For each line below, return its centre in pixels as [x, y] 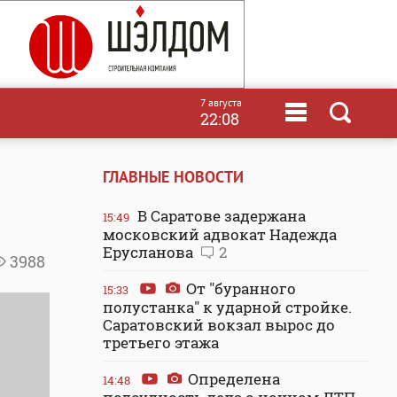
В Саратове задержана [220, 216]
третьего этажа [161, 343]
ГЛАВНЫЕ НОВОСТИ [173, 177]
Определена [232, 379]
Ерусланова [150, 252]
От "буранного [239, 288]
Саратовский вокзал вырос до [219, 325]
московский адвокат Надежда [220, 234]
